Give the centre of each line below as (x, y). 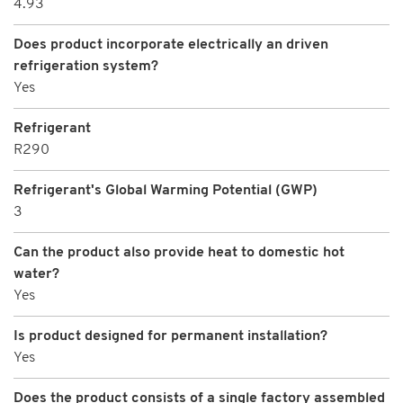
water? (36, 274)
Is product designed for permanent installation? (170, 336)
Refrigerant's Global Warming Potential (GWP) (166, 190)
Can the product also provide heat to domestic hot (179, 252)
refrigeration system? (86, 66)
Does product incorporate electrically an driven (171, 45)
